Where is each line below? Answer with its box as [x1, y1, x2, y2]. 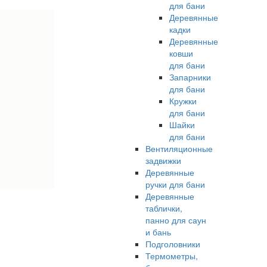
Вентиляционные [145, 142, 213, 154]
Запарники [169, 71, 211, 83]
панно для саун [145, 214, 206, 226]
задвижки [145, 154, 181, 166]
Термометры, [145, 250, 198, 262]
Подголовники [145, 238, 200, 250]
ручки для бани [145, 178, 205, 190]
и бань [145, 226, 171, 238]
